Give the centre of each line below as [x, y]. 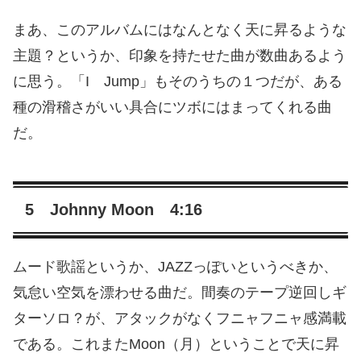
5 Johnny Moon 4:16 [114, 209]
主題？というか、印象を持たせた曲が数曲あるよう [180, 55]
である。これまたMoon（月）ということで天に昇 [176, 344]
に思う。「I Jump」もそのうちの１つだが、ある [178, 81]
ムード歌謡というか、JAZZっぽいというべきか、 [175, 266]
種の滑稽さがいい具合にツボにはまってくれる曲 [172, 107]
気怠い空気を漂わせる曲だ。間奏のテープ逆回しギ [180, 292]
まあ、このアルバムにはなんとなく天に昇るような [180, 29]
